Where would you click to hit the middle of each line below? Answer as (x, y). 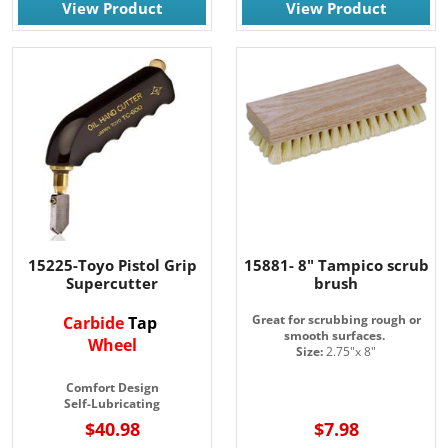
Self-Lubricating (112, 404)
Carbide (95, 323)
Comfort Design (112, 388)
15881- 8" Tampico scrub (336, 265)
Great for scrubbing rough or (336, 320)
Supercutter (112, 283)
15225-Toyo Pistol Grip (112, 265)
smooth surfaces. (334, 336)
